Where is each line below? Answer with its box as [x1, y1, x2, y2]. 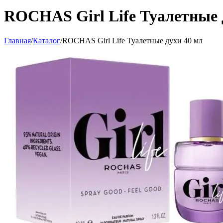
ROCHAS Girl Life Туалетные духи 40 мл [62, 36, 203, 45]
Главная [4, 36, 31, 45]
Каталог [33, 36, 60, 45]
